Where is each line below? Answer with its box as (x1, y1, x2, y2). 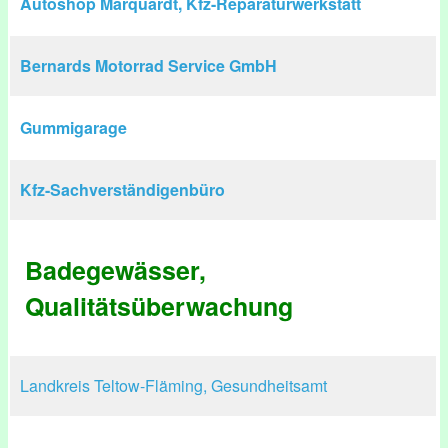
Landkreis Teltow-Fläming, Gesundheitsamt (20, 374, 327, 397)
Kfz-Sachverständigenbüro (20, 178, 225, 201)
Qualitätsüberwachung (25, 288, 293, 324)
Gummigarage (20, 116, 127, 139)
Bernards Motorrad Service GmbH (20, 54, 277, 77)
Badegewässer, (25, 252, 206, 288)
